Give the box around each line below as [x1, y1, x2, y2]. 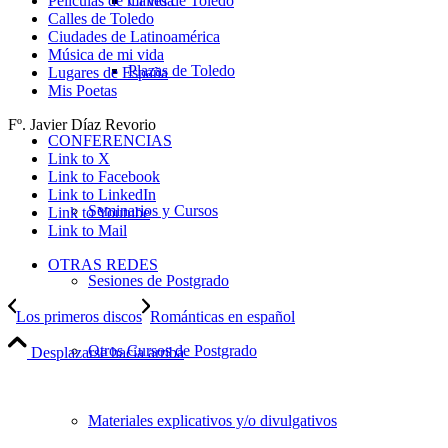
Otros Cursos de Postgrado [88, 342, 257, 359]
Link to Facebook [48, 168, 160, 186]
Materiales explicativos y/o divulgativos [88, 412, 337, 429]
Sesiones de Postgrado [88, 272, 229, 289]
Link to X [48, 150, 110, 168]
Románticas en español [150, 308, 295, 326]
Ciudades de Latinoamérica [48, 28, 220, 46]
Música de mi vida [48, 46, 164, 64]
